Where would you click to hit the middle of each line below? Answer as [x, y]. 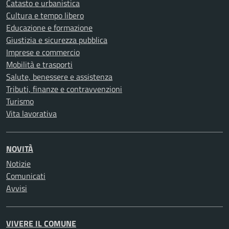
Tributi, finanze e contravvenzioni [64, 89]
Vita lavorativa [31, 114]
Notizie [18, 164]
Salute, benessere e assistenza [59, 77]
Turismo [20, 101]
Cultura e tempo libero [45, 16]
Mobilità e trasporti [39, 65]
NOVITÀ [20, 149]
